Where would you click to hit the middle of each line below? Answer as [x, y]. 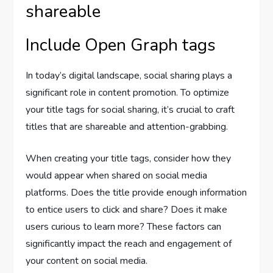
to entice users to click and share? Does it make [127, 209]
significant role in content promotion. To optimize [128, 92]
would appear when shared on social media [117, 175]
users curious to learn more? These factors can [124, 226]
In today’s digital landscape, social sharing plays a [129, 75]
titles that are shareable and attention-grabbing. [127, 126]
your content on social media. [87, 261]
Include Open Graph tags [121, 45]
